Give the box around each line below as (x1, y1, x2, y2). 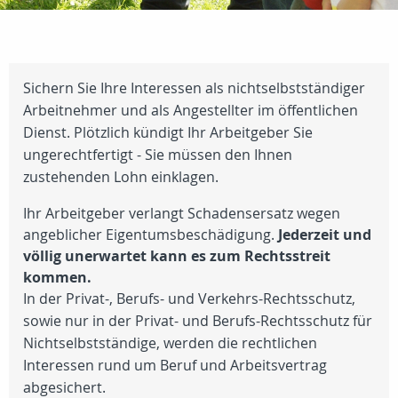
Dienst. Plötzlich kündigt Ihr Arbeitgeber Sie (23, 123, 313, 142)
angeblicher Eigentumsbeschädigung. (23, 225, 278, 244)
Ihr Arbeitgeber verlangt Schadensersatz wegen (23, 203, 340, 223)
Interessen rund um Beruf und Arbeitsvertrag (23, 355, 327, 375)
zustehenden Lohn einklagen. (23, 167, 219, 187)
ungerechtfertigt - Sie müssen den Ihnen (23, 145, 292, 164)
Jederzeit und (278, 225, 371, 244)
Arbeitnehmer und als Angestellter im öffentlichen (23, 100, 358, 120)
